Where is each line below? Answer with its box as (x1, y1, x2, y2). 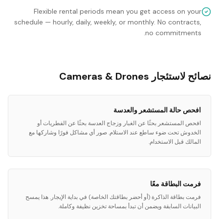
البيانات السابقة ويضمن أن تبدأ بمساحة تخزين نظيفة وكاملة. (58, 202, 201, 210)
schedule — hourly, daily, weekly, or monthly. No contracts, (14, 18, 201, 26)
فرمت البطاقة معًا (150, 179, 201, 188)
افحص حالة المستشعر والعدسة (113, 106, 201, 114)
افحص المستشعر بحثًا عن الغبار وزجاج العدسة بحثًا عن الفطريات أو (37, 119, 201, 127)
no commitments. (145, 28, 201, 37)
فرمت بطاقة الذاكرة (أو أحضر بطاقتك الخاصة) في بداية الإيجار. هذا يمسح (25, 193, 201, 201)
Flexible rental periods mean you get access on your (34, 7, 201, 16)
